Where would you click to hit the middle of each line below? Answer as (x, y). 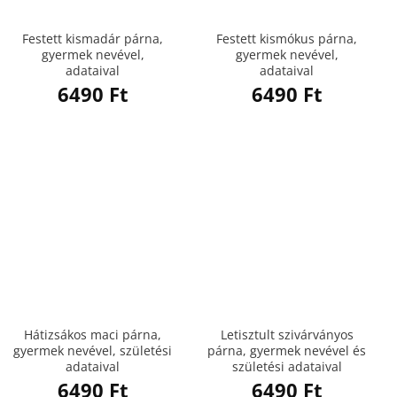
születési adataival (287, 366)
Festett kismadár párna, (93, 38)
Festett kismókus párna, (287, 38)
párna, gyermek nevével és (287, 350)
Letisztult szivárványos (287, 334)
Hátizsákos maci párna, (93, 334)
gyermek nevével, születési (93, 350)
